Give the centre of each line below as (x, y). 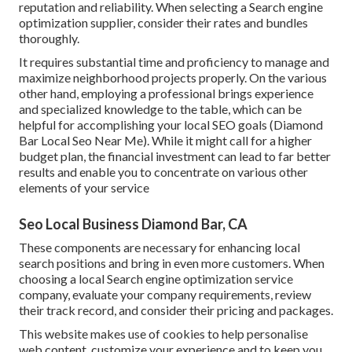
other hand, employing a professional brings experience (166, 93)
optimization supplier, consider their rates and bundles (163, 22)
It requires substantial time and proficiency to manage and (174, 61)
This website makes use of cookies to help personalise (163, 333)
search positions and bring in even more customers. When (172, 262)
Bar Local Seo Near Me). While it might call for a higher (165, 140)
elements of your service (84, 187)
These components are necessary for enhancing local (159, 247)
